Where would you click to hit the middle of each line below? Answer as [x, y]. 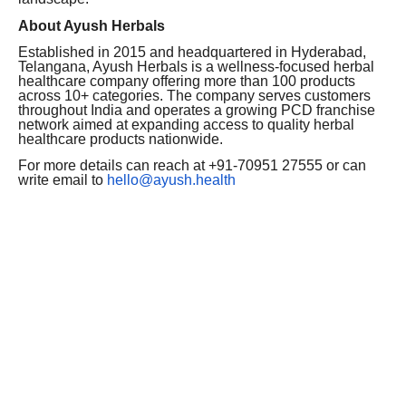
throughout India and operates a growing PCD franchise [197, 110]
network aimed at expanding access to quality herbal [186, 124]
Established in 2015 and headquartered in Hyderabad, [192, 52]
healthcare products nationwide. [121, 139]
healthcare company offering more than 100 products [187, 81]
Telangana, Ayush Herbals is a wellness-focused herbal [196, 66]
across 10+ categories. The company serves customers [194, 95]
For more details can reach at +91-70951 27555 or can [192, 166]
